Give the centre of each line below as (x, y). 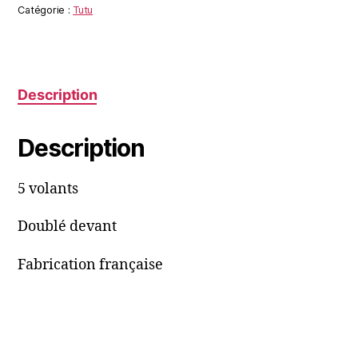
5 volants (48, 189)
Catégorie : (46, 10)
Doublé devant (68, 227)
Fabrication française (91, 265)
